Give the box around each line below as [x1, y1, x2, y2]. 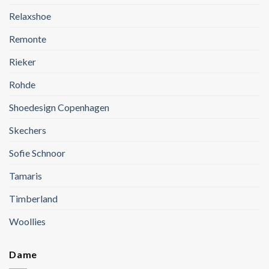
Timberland [9, 193, 58, 205]
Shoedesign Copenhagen [9, 101, 109, 113]
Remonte [9, 33, 46, 45]
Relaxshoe [9, 10, 51, 22]
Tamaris [9, 170, 42, 182]
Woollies [9, 216, 46, 228]
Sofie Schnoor [9, 147, 65, 159]
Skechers [9, 124, 46, 136]
